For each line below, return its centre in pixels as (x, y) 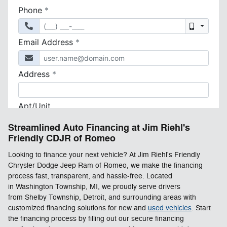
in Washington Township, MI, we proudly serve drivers (94, 186)
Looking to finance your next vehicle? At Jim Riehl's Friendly (104, 155)
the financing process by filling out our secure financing (96, 218)
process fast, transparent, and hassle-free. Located (90, 176)
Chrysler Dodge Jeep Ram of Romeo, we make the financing (105, 165)
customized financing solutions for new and (78, 208)
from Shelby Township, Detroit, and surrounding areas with (102, 197)
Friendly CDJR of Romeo (62, 139)
